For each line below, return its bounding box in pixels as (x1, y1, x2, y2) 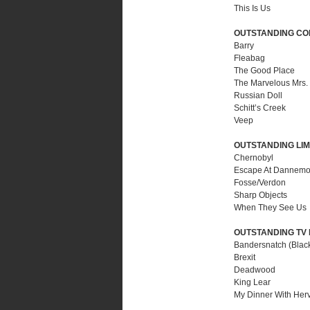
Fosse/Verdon (234, 178, 286, 188)
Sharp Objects (234, 190, 287, 200)
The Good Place (234, 66, 295, 75)
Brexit (234, 253, 255, 262)
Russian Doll (234, 91, 282, 100)
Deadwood (234, 265, 275, 275)
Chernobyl (234, 153, 273, 163)
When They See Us (234, 203, 307, 212)
